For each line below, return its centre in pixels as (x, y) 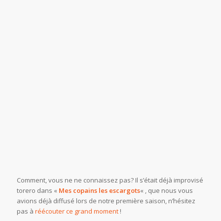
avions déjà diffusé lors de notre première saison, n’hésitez (106, 201)
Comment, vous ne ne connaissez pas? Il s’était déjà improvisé (110, 180)
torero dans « (37, 191)
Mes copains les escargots (99, 191)
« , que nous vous (166, 191)
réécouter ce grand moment (76, 211)
